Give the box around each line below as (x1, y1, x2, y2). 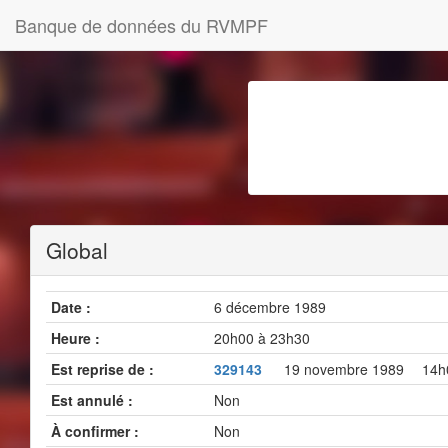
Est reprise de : (51, 359, 154, 379)
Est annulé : (51, 390, 133, 410)
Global (46, 235, 108, 265)
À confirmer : (51, 421, 139, 441)
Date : (51, 297, 91, 317)
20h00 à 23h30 (214, 328, 310, 348)
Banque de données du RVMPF (15, 12, 268, 38)
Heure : (51, 328, 100, 348)
